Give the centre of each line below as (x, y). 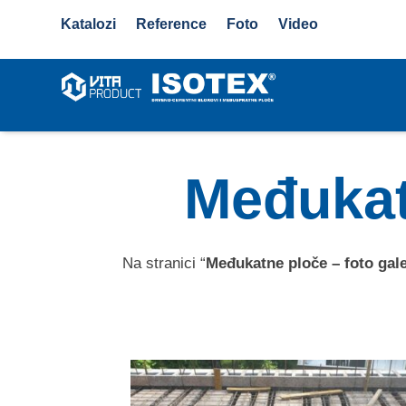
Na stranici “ (164, 263)
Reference (172, 24)
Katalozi (89, 24)
